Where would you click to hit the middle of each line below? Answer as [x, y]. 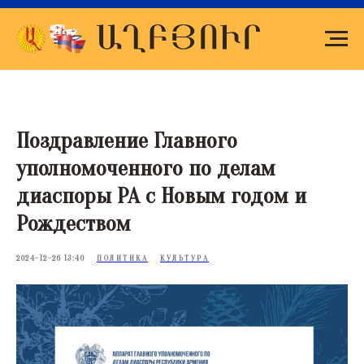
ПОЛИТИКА [122, 258]
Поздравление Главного [127, 141]
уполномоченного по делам [146, 168]
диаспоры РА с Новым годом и [161, 196]
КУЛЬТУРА [184, 258]
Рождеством [74, 223]
